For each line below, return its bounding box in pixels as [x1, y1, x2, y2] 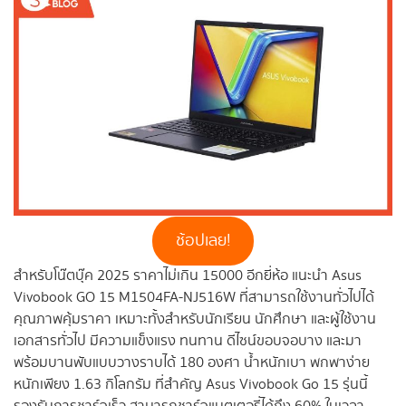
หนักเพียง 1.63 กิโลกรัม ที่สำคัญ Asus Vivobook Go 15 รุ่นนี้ [14, 373, 368, 395]
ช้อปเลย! [175, 227, 231, 253]
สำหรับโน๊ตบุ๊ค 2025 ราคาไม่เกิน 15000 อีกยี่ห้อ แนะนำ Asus [14, 265, 362, 286]
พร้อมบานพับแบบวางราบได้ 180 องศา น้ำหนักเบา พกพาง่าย [14, 352, 370, 373]
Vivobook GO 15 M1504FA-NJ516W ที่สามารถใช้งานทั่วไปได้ [14, 286, 374, 308]
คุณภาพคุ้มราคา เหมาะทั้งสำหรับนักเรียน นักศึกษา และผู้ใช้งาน [14, 308, 376, 330]
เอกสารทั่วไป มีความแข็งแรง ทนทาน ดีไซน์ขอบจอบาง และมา [14, 330, 362, 352]
